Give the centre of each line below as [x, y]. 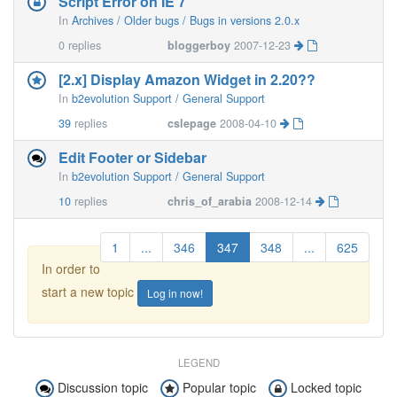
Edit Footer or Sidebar [132, 157]
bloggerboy [199, 45]
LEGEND [198, 362]
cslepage [192, 123]
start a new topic [90, 291]
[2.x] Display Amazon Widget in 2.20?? [187, 79]
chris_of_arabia [210, 201]
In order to [71, 269]
